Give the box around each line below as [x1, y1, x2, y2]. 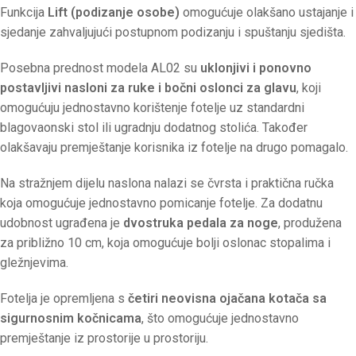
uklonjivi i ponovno [200, 60, 311, 76]
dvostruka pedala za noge [123, 215, 278, 231]
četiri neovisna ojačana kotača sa [128, 291, 327, 307]
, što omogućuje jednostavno [141, 311, 299, 327]
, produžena [278, 215, 342, 231]
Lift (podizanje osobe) [48, 5, 180, 21]
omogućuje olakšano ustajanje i [180, 5, 354, 21]
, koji [296, 80, 321, 96]
